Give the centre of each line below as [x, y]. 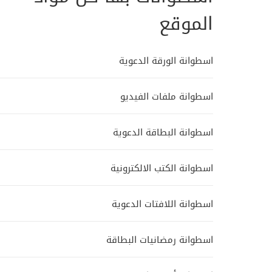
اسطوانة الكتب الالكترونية [162, 168]
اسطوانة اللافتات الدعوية [162, 204]
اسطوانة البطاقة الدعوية [163, 132]
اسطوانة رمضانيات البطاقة [160, 240]
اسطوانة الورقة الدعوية [166, 61]
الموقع [186, 24]
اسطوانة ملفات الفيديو [167, 97]
